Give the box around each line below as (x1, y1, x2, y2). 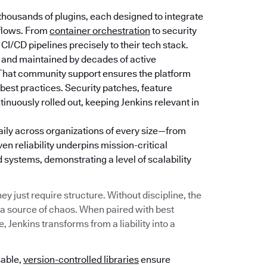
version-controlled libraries (23, 254, 139, 266)
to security (150, 25, 197, 37)
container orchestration (49, 25, 150, 37)
